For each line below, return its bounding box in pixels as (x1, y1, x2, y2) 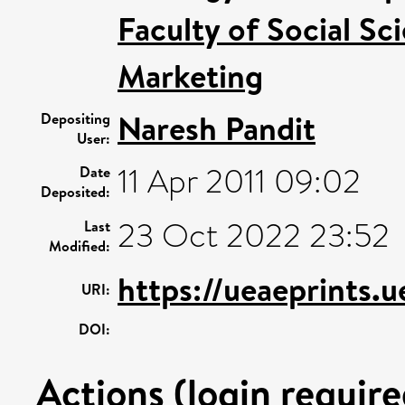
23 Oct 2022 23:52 (118, 212, 390, 259)
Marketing (118, 53, 263, 99)
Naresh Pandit (118, 106, 316, 151)
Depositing (41, 108, 110, 128)
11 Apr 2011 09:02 (118, 158, 361, 205)
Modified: (49, 236, 110, 256)
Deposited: (41, 182, 110, 202)
